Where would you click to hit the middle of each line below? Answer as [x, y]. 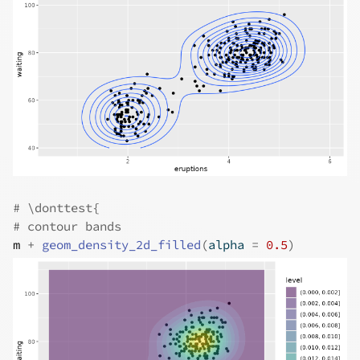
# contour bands [67, 227]
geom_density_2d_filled [121, 245]
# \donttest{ [56, 208]
